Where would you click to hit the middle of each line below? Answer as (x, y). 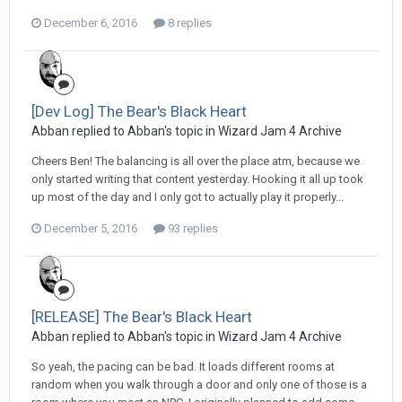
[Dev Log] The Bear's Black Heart (139, 111)
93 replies (192, 228)
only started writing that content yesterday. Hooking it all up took (197, 179)
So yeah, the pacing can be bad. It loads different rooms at (183, 366)
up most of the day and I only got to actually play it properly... (188, 197)
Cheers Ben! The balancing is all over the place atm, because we (196, 161)
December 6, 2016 (91, 22)
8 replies (188, 22)
